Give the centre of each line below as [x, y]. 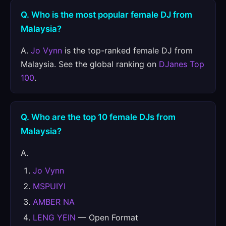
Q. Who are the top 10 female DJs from [98, 117]
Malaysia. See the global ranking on [90, 64]
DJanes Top [182, 64]
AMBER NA [54, 202]
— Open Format [107, 217]
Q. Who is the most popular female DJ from [106, 15]
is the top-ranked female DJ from [127, 50]
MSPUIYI [49, 186]
